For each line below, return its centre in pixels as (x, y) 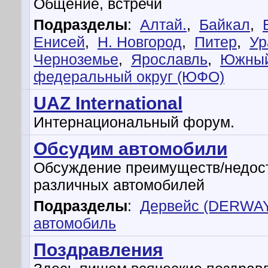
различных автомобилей (119, 185)
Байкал (225, 25)
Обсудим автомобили (130, 149)
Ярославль (169, 59)
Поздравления (98, 250)
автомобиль (75, 223)
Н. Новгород (140, 42)
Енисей (59, 42)
